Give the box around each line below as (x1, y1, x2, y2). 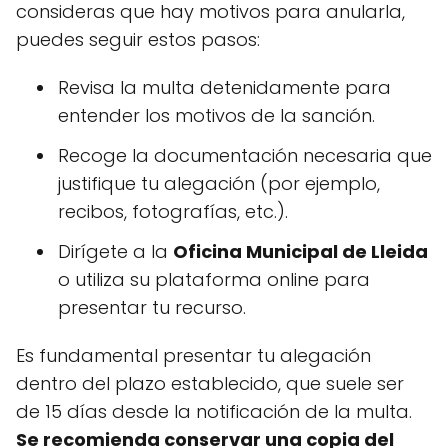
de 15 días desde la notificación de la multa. (16, 399, 412, 424)
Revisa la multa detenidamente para (58, 75, 391, 100)
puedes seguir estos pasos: (16, 27, 260, 52)
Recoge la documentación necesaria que (58, 143, 432, 168)
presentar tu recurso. (58, 295, 246, 320)
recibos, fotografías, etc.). (58, 199, 288, 224)
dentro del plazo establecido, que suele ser (16, 371, 404, 396)
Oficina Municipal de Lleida (173, 239, 428, 264)
